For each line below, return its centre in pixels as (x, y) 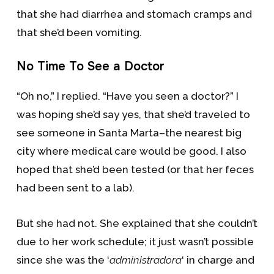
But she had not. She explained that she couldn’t (137, 223)
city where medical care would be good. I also (131, 151)
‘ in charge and (218, 260)
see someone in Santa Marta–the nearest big (129, 133)
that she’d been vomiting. (79, 32)
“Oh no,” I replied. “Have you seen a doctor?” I (127, 96)
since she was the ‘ (63, 260)
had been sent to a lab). (75, 188)
